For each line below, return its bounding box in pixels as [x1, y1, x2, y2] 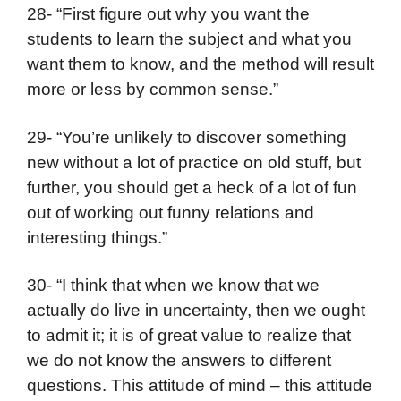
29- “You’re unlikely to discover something [27, 127, 346, 147]
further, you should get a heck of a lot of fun [27, 177, 357, 197]
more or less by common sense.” [27, 80, 278, 99]
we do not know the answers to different [27, 351, 331, 371]
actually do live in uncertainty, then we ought [27, 301, 365, 320]
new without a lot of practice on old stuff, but [27, 152, 361, 172]
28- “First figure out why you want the [27, 4, 310, 24]
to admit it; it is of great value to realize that [27, 326, 351, 346]
